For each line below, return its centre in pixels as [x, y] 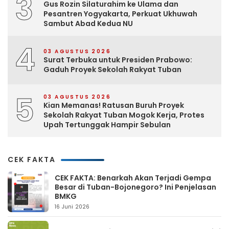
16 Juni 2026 [72, 207]
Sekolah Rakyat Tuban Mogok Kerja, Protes [124, 115]
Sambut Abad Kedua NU [88, 24]
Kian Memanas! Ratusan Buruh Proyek [114, 106]
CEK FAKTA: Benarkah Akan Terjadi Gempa [133, 178]
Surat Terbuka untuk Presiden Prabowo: [118, 60]
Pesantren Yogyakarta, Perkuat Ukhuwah [120, 14]
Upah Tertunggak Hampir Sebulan [107, 125]
